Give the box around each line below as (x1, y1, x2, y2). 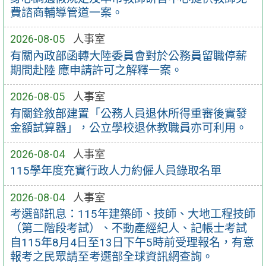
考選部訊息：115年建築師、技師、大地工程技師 (9, 207, 255, 221)
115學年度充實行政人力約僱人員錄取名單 (9, 164, 221, 178)
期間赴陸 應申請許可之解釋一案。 (9, 63, 182, 77)
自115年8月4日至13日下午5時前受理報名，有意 (9, 236, 254, 250)
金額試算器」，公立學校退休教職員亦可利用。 (9, 121, 247, 135)
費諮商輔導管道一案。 (9, 5, 123, 20)
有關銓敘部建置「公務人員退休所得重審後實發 (9, 106, 247, 121)
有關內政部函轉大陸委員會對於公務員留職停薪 (9, 49, 247, 63)
